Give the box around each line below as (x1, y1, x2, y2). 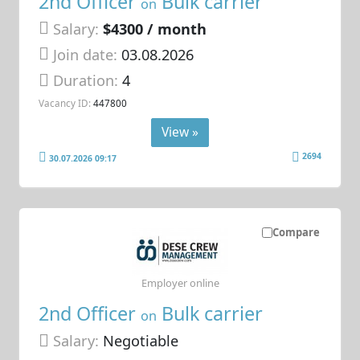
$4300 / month (103, 18, 207, 39)
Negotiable (99, 331, 179, 351)
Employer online (141, 275, 219, 290)
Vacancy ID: (39, 96, 92, 109)
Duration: (53, 71, 123, 91)
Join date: (53, 45, 118, 65)
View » (162, 122, 198, 141)
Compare (272, 224, 320, 239)
